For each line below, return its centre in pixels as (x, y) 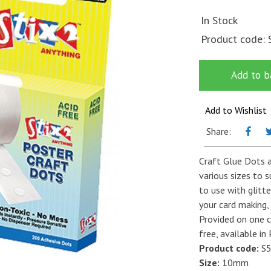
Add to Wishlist (236, 110)
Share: (219, 131)
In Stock (219, 20)
